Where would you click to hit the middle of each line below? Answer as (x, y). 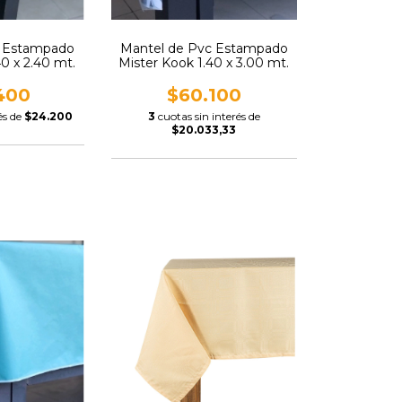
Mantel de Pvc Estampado (204, 48)
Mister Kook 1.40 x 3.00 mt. (204, 63)
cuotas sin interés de (209, 116)
